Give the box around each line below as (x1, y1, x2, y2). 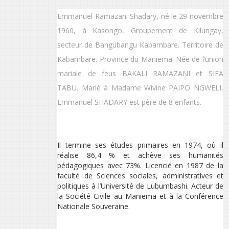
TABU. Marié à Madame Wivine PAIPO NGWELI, (57, 83, 223, 93)
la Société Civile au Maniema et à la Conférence (57, 191, 223, 201)
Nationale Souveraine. (57, 201, 130, 212)
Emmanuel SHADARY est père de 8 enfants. (57, 97, 202, 107)
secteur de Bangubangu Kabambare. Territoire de (57, 40, 223, 50)
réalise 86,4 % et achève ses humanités (57, 150, 223, 161)
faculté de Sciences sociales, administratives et (57, 171, 223, 181)
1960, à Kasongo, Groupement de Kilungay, (57, 26, 223, 36)
